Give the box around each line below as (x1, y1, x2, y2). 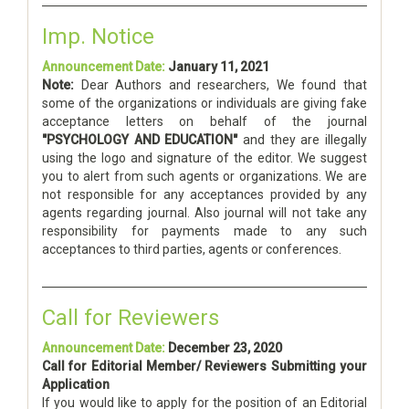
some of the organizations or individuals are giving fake (42, 95, 367, 110)
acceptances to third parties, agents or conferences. (42, 241, 341, 257)
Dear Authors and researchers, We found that (74, 77, 367, 92)
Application (42, 376, 110, 392)
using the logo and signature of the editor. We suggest (42, 150, 367, 165)
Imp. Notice (42, 23, 154, 49)
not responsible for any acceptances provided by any (42, 186, 367, 202)
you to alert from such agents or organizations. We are (42, 168, 367, 184)
